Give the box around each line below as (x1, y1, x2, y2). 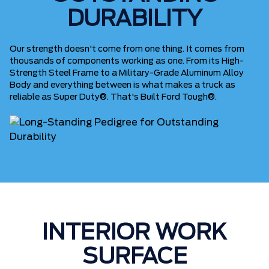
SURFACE (82, 246, 187, 268)
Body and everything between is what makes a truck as (10, 81, 235, 89)
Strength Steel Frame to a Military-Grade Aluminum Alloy (10, 69, 244, 77)
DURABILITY (67, 8, 202, 30)
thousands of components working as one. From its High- (10, 57, 244, 65)
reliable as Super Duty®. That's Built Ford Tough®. (10, 93, 217, 101)
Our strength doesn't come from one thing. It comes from (10, 45, 244, 53)
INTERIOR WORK (42, 222, 227, 244)
